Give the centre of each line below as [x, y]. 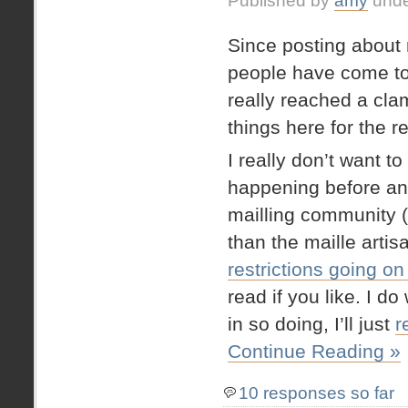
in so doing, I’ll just [311, 324]
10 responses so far [316, 393]
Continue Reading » [314, 352]
